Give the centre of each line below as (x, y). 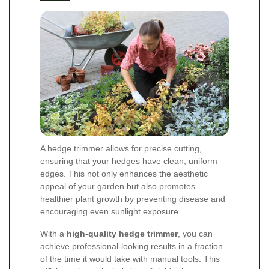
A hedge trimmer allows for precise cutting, (121, 149)
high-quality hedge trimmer (122, 234)
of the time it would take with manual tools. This (130, 259)
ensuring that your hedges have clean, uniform (129, 161)
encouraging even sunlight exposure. (110, 212)
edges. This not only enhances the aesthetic (124, 174)
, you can (195, 234)
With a (53, 234)
